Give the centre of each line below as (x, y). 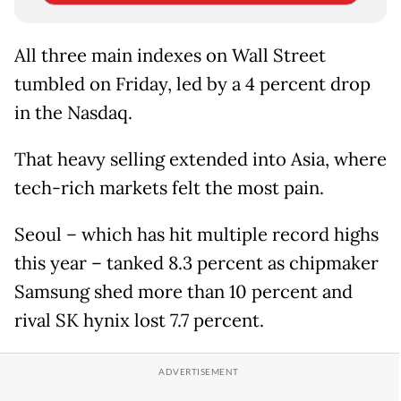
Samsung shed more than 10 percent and (183, 292)
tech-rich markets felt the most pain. (169, 188)
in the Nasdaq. (73, 113)
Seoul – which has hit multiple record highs (196, 235)
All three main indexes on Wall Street (170, 56)
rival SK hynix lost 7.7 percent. (139, 321)
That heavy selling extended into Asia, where (200, 160)
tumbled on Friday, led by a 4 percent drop (192, 85)
